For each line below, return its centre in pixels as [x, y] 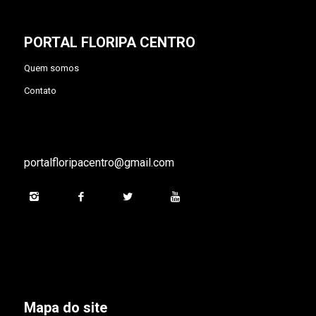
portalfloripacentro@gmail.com [99, 163]
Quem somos [51, 68]
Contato [40, 90]
